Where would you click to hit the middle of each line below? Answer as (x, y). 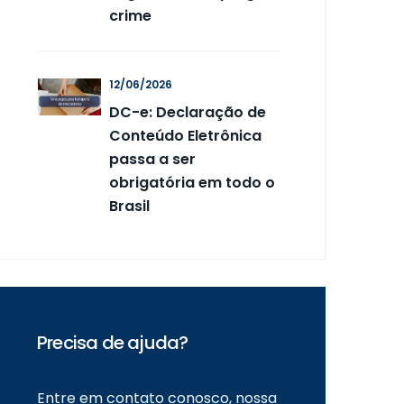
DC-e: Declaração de (188, 112)
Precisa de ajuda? (113, 343)
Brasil (129, 206)
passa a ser (152, 159)
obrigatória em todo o (192, 183)
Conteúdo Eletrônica (185, 136)
